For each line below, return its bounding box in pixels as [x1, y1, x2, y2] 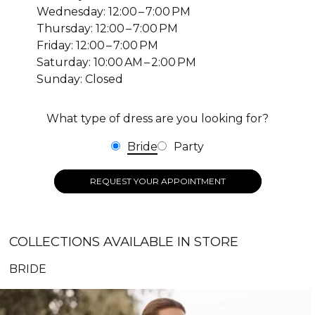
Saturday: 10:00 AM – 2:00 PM [37, 55, 196, 69]
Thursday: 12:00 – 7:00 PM [37, 21, 178, 35]
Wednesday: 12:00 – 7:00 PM [37, 4, 191, 18]
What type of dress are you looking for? [46, 111, 269, 125]
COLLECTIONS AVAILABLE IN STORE [9, 233, 239, 250]
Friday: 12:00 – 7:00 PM [37, 38, 158, 52]
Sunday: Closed [37, 72, 123, 86]
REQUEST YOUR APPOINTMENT [89, 175, 226, 186]
